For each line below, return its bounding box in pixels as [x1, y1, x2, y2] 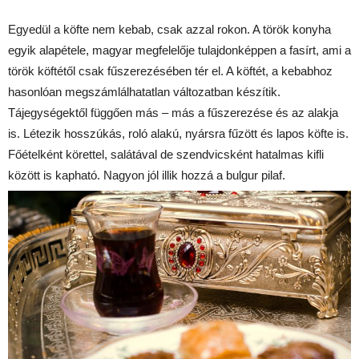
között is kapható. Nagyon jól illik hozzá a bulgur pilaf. [8, 168, 285, 183]
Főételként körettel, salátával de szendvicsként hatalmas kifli [8, 147, 324, 162]
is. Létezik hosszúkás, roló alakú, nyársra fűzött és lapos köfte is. [8, 127, 349, 141]
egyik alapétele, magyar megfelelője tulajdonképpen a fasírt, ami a [8, 43, 351, 58]
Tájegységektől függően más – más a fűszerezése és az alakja [8, 106, 338, 120]
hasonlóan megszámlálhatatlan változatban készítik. [8, 85, 280, 99]
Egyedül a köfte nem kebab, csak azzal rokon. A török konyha [8, 22, 331, 37]
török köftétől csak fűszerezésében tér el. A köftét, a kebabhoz [8, 64, 333, 79]
